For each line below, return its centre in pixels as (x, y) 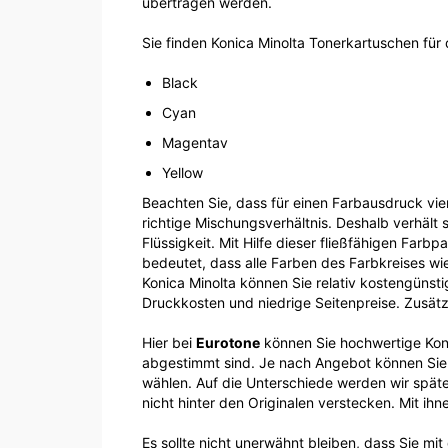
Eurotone (228, 342)
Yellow (182, 172)
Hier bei (169, 342)
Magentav (195, 142)
